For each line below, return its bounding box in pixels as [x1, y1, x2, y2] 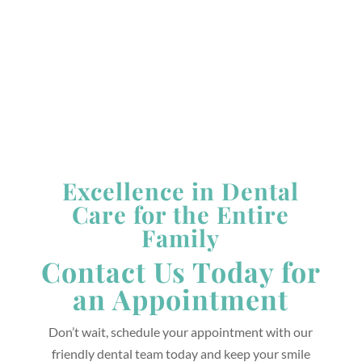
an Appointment [73, 280, 289, 318]
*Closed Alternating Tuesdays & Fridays [36, 32, 255, 48]
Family [141, 222, 221, 254]
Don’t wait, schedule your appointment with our [48, 324, 314, 340]
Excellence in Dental [62, 175, 300, 207]
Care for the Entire [72, 199, 290, 230]
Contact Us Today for [40, 253, 321, 291]
